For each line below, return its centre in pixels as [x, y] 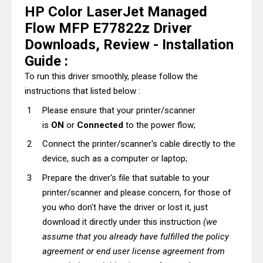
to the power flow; [159, 125]
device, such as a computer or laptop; [115, 159]
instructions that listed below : [82, 91]
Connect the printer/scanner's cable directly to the [139, 144]
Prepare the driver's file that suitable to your [126, 178]
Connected [100, 125]
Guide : [46, 61]
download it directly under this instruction [123, 222]
